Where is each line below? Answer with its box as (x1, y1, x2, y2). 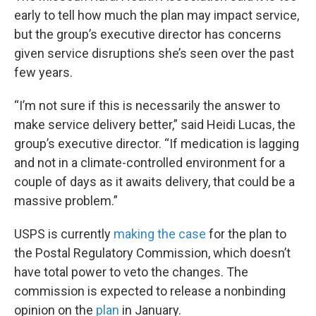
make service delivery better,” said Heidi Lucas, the (14, 117, 296, 133)
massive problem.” (14, 193, 118, 209)
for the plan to (206, 226, 286, 242)
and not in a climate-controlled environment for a (14, 155, 285, 171)
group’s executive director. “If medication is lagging (14, 136, 299, 152)
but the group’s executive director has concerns (14, 27, 281, 42)
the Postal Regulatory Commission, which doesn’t (14, 245, 291, 261)
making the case (114, 226, 206, 242)
